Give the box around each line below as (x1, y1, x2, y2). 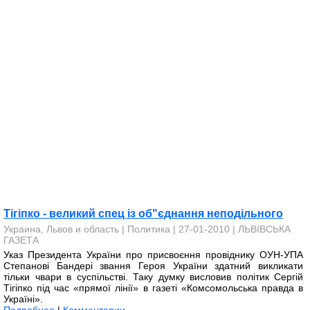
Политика (127, 224, 170, 235)
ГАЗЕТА (3, 235, 39, 246)
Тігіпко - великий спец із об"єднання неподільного (3, 208, 283, 219)
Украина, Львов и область (3, 224, 119, 235)
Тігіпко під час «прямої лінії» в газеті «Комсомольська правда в (3, 282, 303, 293)
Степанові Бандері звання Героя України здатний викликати (3, 260, 303, 271)
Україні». (3, 293, 43, 304)
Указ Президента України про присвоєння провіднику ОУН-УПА (3, 249, 303, 260)
